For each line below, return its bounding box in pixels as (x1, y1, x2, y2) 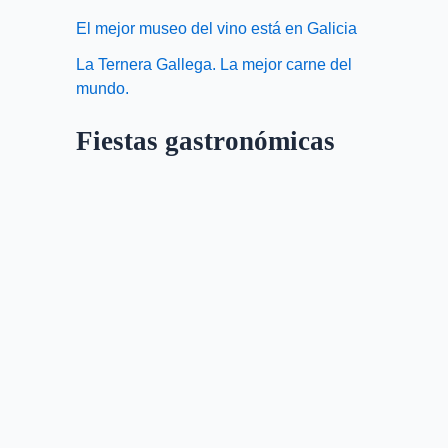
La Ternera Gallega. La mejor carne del (76, 56, 352, 74)
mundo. (76, 80, 129, 98)
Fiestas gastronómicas (76, 126, 335, 157)
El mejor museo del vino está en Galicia (76, 20, 357, 38)
